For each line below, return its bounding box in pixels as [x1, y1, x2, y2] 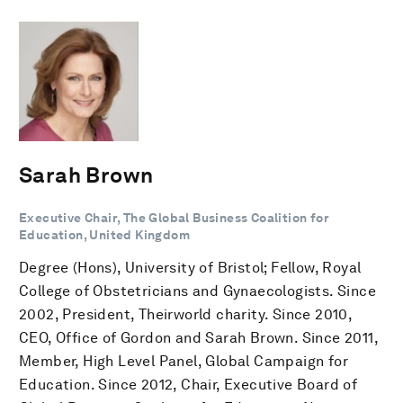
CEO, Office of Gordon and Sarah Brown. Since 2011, [19, 328, 378, 346]
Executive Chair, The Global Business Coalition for [19, 210, 329, 225]
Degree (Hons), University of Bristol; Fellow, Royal [19, 258, 362, 276]
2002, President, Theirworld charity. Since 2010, [19, 305, 353, 323]
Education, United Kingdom [19, 227, 190, 242]
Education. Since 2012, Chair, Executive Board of [19, 375, 358, 393]
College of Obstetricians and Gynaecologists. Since [19, 282, 376, 300]
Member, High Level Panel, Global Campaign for [19, 352, 348, 370]
